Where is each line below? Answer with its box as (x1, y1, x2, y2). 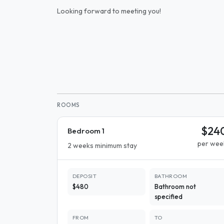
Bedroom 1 (67, 126, 104, 135)
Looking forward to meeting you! (57, 6, 161, 15)
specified (154, 192, 182, 200)
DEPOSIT (72, 172, 97, 179)
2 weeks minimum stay (67, 141, 137, 150)
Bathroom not (154, 182, 196, 190)
